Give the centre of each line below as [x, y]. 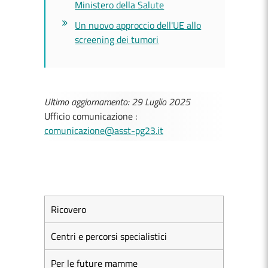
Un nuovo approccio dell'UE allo [138, 25]
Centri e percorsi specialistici [109, 236]
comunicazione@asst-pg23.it [104, 130]
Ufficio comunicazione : [91, 116]
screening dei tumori [117, 39]
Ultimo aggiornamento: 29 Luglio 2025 [117, 102]
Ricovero [68, 209]
